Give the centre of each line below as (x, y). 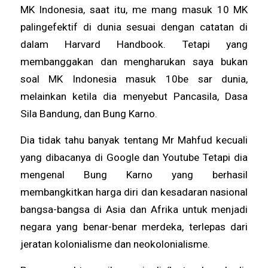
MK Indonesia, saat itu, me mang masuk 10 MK (134, 10)
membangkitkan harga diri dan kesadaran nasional (134, 192)
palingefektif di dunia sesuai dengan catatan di (134, 27)
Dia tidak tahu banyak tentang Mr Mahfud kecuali (134, 140)
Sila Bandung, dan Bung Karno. (89, 114)
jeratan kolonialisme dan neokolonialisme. (115, 244)
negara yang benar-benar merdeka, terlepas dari (134, 226)
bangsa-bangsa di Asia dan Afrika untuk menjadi (134, 209)
